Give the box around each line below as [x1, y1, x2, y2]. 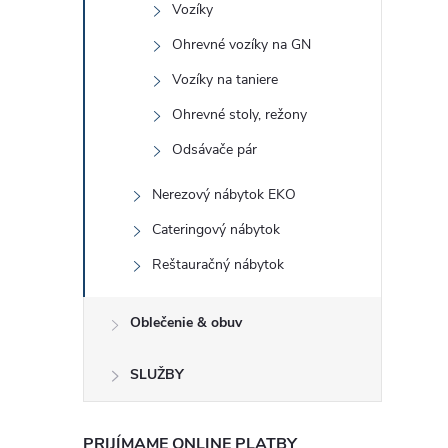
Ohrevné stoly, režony [172, 105, 307, 124]
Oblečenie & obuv [130, 313, 242, 332]
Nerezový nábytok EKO [152, 185, 296, 204]
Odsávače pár [172, 140, 257, 159]
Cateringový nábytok [152, 220, 280, 239]
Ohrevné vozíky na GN [172, 35, 311, 54]
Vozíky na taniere [172, 70, 278, 89]
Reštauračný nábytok [152, 255, 284, 274]
